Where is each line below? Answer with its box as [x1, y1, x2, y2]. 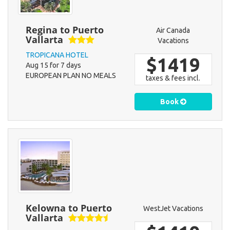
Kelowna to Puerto [26, 202, 112, 215]
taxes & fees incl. [146, 74, 201, 83]
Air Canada [156, 26, 190, 35]
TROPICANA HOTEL [26, 51, 88, 60]
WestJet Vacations [143, 204, 203, 213]
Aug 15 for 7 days [26, 61, 81, 70]
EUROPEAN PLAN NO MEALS [26, 71, 116, 80]
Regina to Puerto [26, 24, 104, 36]
